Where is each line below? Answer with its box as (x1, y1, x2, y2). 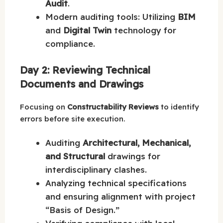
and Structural (45, 151, 105, 162)
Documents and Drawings (20, 77, 143, 90)
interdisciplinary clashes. (45, 164, 147, 175)
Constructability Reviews (67, 102, 159, 111)
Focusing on (20, 102, 67, 111)
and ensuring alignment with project (45, 191, 196, 202)
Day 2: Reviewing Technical (20, 63, 150, 76)
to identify (159, 102, 199, 111)
